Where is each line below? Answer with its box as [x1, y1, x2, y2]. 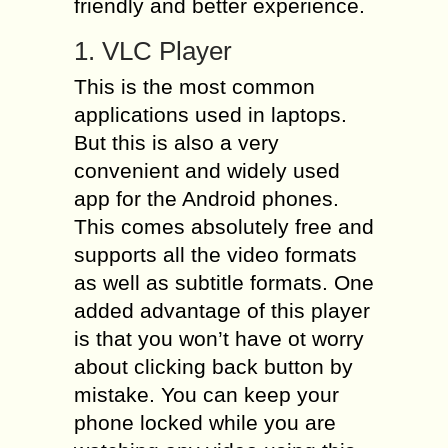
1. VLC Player [74, 36, 232, 66]
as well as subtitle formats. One [74, 271, 374, 294]
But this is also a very [74, 131, 279, 154]
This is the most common [74, 75, 315, 98]
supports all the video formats [74, 243, 357, 266]
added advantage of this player [74, 299, 370, 322]
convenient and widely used [74, 159, 340, 182]
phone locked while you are [74, 411, 336, 434]
